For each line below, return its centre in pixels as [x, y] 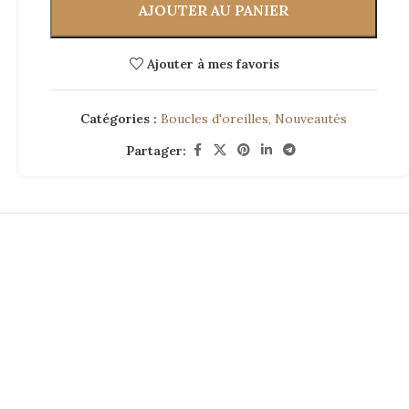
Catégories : [119, 119]
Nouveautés [311, 119]
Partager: [156, 150]
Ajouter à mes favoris [214, 64]
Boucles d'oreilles [215, 119]
